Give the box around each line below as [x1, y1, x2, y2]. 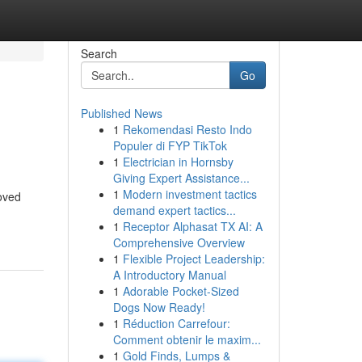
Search [80, 45, 117, 61]
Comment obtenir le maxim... [112, 331, 261, 347]
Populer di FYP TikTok [112, 137, 227, 154]
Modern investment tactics [122, 186, 257, 202]
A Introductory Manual [112, 267, 226, 283]
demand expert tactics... [112, 202, 236, 218]
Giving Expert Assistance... [112, 170, 250, 186]
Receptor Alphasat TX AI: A [122, 218, 263, 234]
